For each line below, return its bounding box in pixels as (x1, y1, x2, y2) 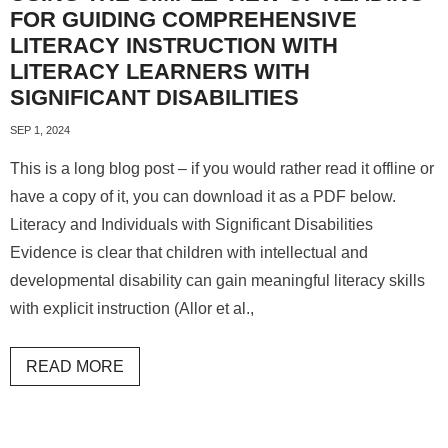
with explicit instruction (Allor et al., (10, 300, 254, 317)
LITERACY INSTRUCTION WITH (10, 33, 338, 58)
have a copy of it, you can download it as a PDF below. (10, 188, 396, 205)
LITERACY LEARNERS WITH (10, 59, 310, 84)
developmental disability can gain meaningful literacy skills (10, 272, 425, 289)
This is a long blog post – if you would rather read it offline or (10, 160, 434, 177)
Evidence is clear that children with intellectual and (10, 244, 368, 261)
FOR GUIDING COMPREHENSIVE (10, 7, 357, 32)
